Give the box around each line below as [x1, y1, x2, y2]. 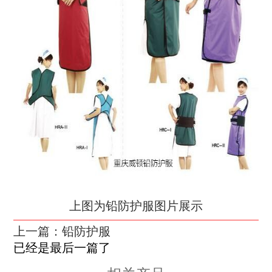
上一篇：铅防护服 [13, 225, 111, 239]
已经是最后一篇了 [13, 242, 111, 255]
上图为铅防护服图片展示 [69, 200, 203, 213]
